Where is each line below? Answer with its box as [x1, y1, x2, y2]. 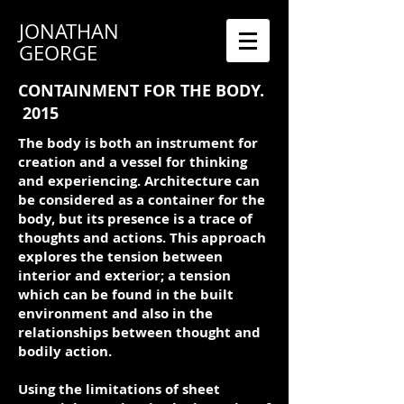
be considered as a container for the [18, 190, 265, 209]
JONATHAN [19, 18, 119, 44]
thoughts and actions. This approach [18, 228, 266, 247]
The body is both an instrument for [18, 133, 258, 152]
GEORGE [19, 40, 97, 66]
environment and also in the [18, 304, 213, 323]
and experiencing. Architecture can [18, 171, 260, 190]
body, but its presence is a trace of [18, 209, 252, 228]
